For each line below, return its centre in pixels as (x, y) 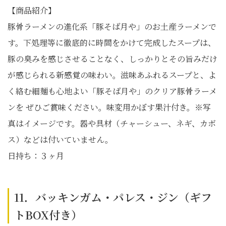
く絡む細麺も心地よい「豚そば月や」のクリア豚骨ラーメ (112, 91)
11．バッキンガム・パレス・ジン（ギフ (113, 197)
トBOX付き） (48, 215)
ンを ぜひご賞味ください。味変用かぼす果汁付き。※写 (109, 107)
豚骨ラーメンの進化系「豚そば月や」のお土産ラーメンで (112, 26)
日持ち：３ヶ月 (36, 156)
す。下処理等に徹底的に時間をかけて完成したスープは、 (112, 43)
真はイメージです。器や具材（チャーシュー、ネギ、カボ (112, 123)
